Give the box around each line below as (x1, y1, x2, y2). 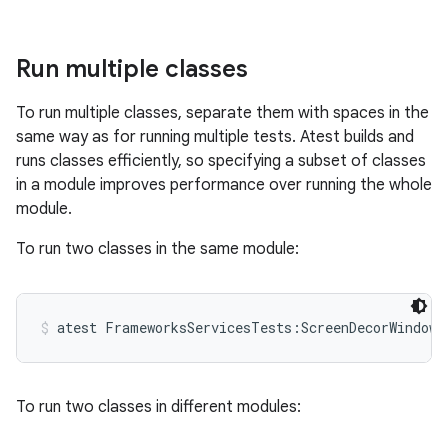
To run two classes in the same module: (16, 239, 299, 259)
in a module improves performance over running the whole (16, 175, 432, 195)
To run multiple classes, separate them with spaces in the (16, 103, 429, 123)
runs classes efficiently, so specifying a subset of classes (16, 151, 426, 171)
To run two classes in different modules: (16, 397, 301, 417)
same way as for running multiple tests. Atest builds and (16, 127, 414, 147)
